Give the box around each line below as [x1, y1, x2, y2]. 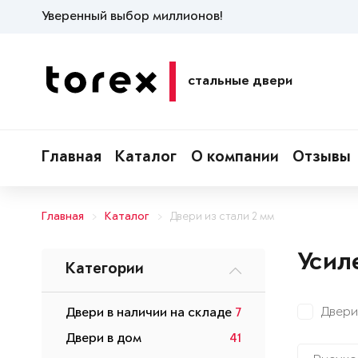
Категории [66, 262, 144, 278]
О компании [190, 150, 279, 166]
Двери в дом [66, 332, 141, 346]
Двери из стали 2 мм [170, 211, 274, 223]
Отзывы [292, 150, 352, 166]
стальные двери [188, 74, 292, 89]
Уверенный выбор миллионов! [42, 10, 222, 24]
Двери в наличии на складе [66, 306, 232, 320]
